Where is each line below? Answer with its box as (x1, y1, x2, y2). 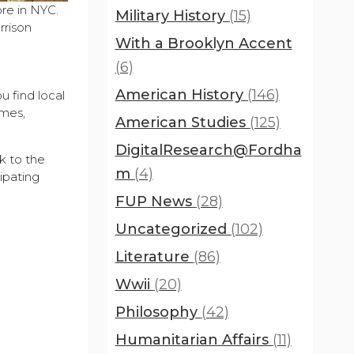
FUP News (115, 193, 196, 210)
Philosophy (115, 303, 201, 321)
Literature (115, 248, 194, 265)
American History (115, 86, 247, 104)
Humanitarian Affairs (115, 331, 273, 348)
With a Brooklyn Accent (115, 35, 292, 52)
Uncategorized (115, 220, 231, 238)
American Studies (115, 114, 250, 131)
